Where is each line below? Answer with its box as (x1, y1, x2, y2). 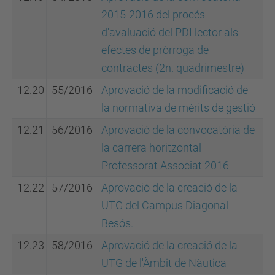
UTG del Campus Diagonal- (101, 199, 231, 212)
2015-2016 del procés (101, 8, 205, 21)
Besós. (101, 217, 133, 230)
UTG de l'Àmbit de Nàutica (101, 257, 227, 269)
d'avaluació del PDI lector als (101, 26, 238, 39)
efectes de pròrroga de (101, 44, 209, 56)
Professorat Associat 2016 (101, 159, 229, 172)
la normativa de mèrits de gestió (101, 101, 255, 114)
